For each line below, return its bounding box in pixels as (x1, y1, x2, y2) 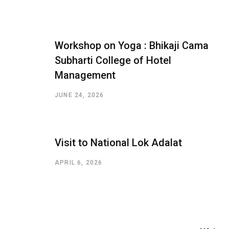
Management (55, 69, 116, 82)
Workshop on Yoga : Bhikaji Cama (55, 39, 209, 52)
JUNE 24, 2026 (55, 91, 104, 99)
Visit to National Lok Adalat (55, 136, 182, 149)
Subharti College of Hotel (55, 54, 171, 67)
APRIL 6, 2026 (55, 159, 103, 167)
